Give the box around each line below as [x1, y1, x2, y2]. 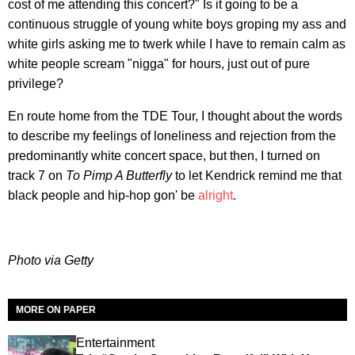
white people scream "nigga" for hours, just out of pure [8, 56, 310, 71]
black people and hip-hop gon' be [8, 188, 198, 202]
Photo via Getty [8, 253, 94, 267]
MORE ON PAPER [16, 303, 96, 315]
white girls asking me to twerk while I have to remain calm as [8, 36, 345, 51]
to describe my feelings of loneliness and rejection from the [8, 128, 336, 143]
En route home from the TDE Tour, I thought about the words [8, 109, 342, 123]
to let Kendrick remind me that [172, 168, 342, 182]
